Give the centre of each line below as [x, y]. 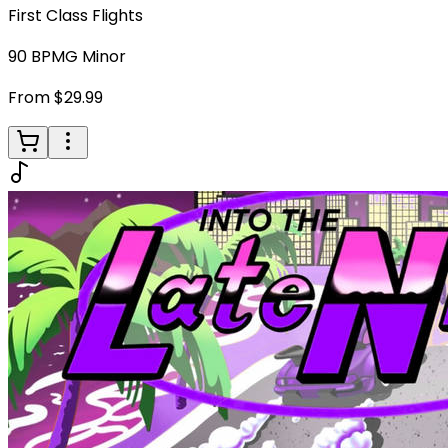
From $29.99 [55, 97]
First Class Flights [75, 15]
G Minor [95, 56]
